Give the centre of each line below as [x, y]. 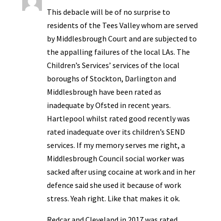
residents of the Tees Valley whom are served [122, 25]
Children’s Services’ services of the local [113, 65]
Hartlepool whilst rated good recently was [118, 119]
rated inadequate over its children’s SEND [116, 132]
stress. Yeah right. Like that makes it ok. [113, 199]
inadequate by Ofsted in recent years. [109, 105]
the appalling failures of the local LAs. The [118, 52]
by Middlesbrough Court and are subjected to [122, 39]
